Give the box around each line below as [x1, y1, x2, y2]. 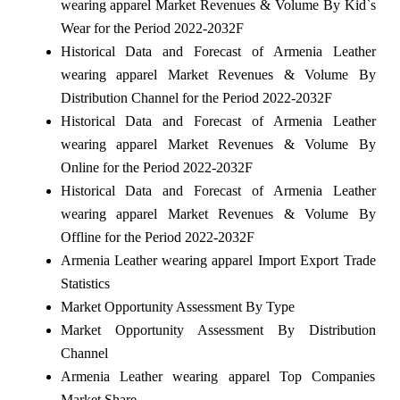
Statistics [60, 275, 110, 291]
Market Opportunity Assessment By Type [60, 298, 295, 314]
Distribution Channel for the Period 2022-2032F [60, 89, 332, 105]
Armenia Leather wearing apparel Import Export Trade [60, 252, 376, 268]
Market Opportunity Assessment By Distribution [60, 321, 376, 337]
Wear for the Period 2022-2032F [60, 20, 244, 36]
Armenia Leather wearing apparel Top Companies [60, 368, 376, 384]
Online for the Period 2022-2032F [60, 159, 253, 175]
